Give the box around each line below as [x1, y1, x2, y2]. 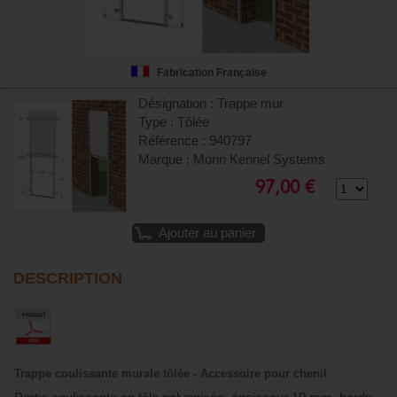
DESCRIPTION [13, 269, 122, 287]
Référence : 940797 [138, 133, 253, 148]
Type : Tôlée [138, 114, 210, 129]
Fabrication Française [157, 66, 267, 80]
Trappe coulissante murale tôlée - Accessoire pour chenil [14, 366, 327, 380]
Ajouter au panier [159, 225, 256, 240]
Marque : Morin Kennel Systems [138, 152, 326, 167]
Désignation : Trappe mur [138, 96, 284, 111]
